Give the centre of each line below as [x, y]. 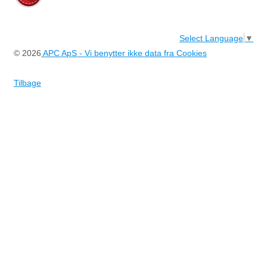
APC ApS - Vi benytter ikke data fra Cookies [124, 53]
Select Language [211, 38]
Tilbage [27, 83]
